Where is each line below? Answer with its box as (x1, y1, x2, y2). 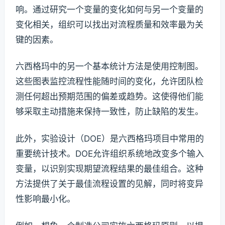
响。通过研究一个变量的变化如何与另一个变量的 (16, 4, 203, 15)
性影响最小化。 (16, 194, 75, 204)
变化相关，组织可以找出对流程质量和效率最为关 (16, 19, 203, 30)
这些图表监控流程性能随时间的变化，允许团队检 (16, 76, 203, 87)
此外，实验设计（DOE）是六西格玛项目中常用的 (16, 134, 204, 144)
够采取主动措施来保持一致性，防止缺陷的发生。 (16, 106, 203, 117)
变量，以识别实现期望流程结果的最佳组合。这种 (16, 164, 203, 174)
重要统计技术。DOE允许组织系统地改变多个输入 (16, 149, 204, 159)
